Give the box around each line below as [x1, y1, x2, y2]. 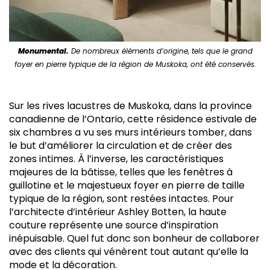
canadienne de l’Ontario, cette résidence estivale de [9, 112, 257, 126]
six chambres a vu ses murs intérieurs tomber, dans [9, 125, 252, 139]
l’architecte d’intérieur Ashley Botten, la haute [9, 205, 227, 219]
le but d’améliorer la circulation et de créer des [9, 139, 232, 152]
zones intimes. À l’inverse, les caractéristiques [9, 152, 224, 166]
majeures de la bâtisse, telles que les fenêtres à [9, 165, 233, 179]
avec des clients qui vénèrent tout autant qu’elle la [9, 245, 248, 259]
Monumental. [17, 46, 69, 56]
